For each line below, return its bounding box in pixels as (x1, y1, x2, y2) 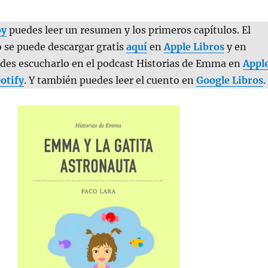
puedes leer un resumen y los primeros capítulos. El (6, 24, 251, 36)
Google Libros (196, 74, 263, 87)
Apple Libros (163, 41, 224, 53)
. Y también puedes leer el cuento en (23, 74, 196, 87)
